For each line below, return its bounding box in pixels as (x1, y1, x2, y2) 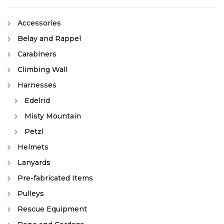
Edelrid (24, 96, 50, 105)
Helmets (17, 142, 48, 151)
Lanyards (17, 158, 50, 167)
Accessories (17, 18, 61, 27)
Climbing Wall (17, 65, 67, 74)
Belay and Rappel (17, 34, 81, 43)
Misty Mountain (24, 111, 81, 120)
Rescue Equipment (17, 204, 87, 213)
